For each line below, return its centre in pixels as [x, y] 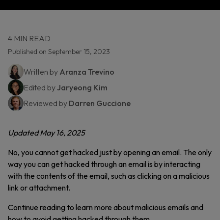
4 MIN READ [29, 38]
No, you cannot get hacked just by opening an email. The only [110, 152]
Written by [41, 72]
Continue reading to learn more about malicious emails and [106, 207]
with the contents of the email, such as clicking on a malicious [109, 176]
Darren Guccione [100, 103]
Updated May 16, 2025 [46, 133]
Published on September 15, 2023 [59, 52]
